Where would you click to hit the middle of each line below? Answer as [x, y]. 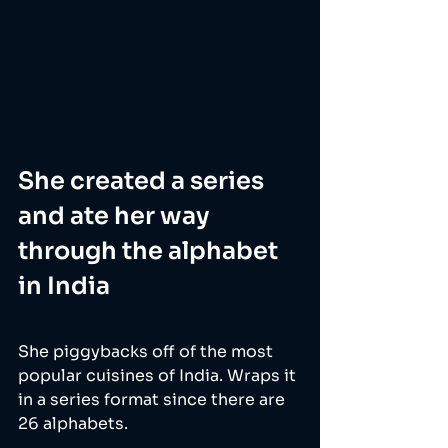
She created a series [143, 180]
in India [64, 285]
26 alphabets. [75, 423]
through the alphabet [150, 250]
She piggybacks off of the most [147, 351]
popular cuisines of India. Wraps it [159, 375]
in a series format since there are [153, 399]
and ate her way [116, 215]
